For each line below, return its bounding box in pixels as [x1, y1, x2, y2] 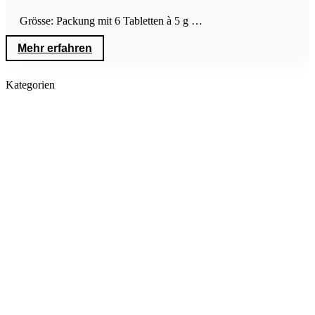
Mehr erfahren [18, 42, 92, 55]
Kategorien [6, 79, 55, 91]
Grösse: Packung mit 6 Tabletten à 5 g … [20, 15, 202, 27]
